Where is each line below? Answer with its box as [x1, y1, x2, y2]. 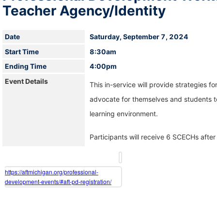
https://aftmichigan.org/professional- [4, 168, 98, 176]
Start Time [4, 47, 39, 56]
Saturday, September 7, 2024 [90, 32, 189, 41]
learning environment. [90, 109, 158, 118]
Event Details [4, 77, 48, 85]
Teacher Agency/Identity [2, 2, 166, 19]
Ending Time [4, 62, 46, 71]
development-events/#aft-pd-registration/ [4, 177, 111, 186]
